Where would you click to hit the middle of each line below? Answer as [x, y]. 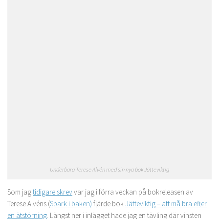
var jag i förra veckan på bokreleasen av [133, 192]
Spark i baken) [71, 204]
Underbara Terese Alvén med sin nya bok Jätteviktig [109, 170]
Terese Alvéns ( [29, 204]
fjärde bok [109, 204]
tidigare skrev [53, 192]
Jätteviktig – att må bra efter [166, 204]
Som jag [20, 192]
